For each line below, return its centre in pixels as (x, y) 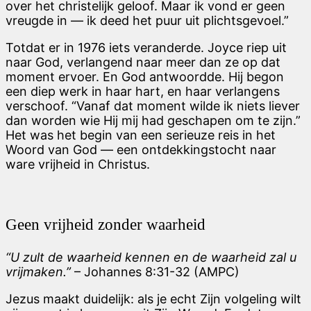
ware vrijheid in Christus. (78, 165)
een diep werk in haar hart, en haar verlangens (143, 92)
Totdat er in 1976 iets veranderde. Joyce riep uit (146, 48)
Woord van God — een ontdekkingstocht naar (141, 150)
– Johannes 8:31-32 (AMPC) (155, 272)
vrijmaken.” (38, 272)
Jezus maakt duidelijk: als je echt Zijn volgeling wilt (153, 299)
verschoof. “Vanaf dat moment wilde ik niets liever (153, 106)
